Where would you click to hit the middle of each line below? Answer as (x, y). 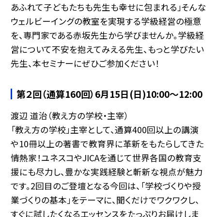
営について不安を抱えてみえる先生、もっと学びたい (107, 49)
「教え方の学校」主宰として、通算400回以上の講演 (104, 129)
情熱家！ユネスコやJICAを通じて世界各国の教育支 (106, 157)
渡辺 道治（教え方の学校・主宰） (70, 115)
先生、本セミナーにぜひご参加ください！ (85, 63)
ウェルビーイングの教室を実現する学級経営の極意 (106, 21)
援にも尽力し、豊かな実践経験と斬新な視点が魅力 (107, 171)
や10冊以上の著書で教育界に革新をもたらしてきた (107, 143)
